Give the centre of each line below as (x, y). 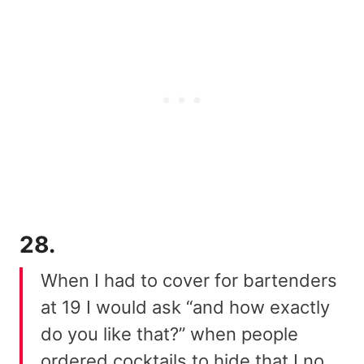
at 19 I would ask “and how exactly (185, 307)
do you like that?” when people (169, 334)
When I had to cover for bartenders (189, 280)
